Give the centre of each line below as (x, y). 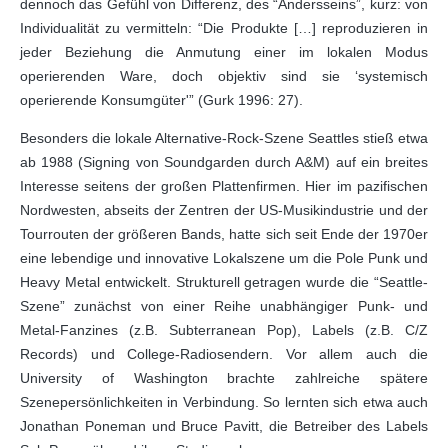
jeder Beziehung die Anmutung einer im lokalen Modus (224, 52)
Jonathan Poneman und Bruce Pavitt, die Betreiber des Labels (224, 426)
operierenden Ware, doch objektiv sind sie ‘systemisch (224, 76)
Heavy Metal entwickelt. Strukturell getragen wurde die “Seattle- (224, 282)
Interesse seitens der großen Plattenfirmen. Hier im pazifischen (224, 186)
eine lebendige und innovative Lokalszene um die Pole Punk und (224, 258)
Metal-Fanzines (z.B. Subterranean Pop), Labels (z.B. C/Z (224, 330)
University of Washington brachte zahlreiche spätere (224, 378)
